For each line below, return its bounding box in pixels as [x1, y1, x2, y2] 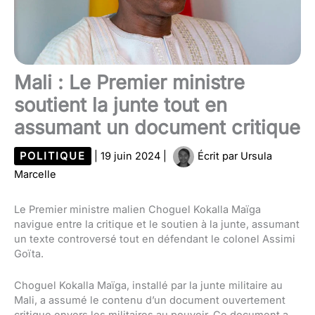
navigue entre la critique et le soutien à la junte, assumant [14, 218, 300, 231]
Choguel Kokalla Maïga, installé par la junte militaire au [14, 278, 283, 292]
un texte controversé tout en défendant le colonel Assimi [14, 233, 295, 246]
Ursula [240, 150, 272, 163]
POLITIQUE [20, 150, 86, 163]
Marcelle [14, 168, 56, 181]
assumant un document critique [14, 116, 300, 140]
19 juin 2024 [101, 150, 163, 163]
